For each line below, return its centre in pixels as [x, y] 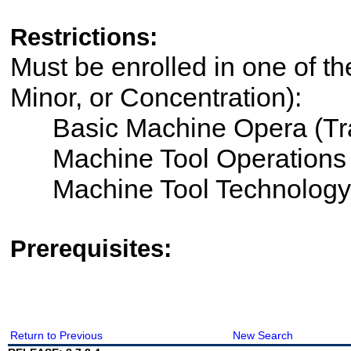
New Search [262, 335]
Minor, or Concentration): [156, 97]
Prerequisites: [90, 249]
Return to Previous [56, 335]
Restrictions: [83, 37]
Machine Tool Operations [178, 158]
